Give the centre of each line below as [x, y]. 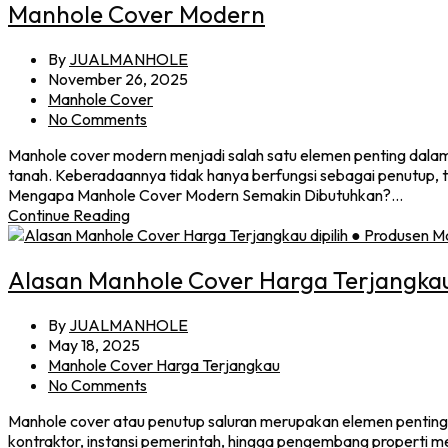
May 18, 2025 [94, 344]
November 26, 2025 [118, 78]
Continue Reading [69, 214]
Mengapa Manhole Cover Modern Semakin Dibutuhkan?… [205, 194]
